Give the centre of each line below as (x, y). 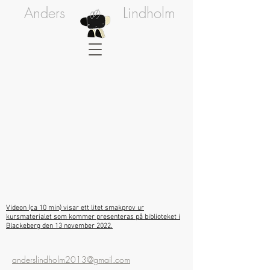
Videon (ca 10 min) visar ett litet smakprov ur (75, 208)
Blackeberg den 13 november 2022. (59, 226)
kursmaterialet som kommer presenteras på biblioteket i (93, 217)
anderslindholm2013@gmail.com (71, 259)
